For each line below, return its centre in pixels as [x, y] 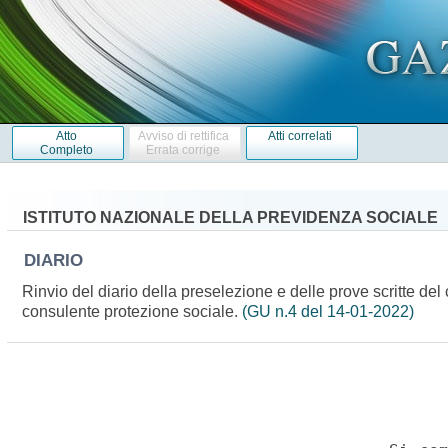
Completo [66, 149]
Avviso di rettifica [183, 135]
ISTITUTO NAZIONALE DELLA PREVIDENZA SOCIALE [230, 217]
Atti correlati [300, 135]
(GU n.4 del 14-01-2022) [328, 311]
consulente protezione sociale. [132, 311]
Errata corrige [183, 149]
